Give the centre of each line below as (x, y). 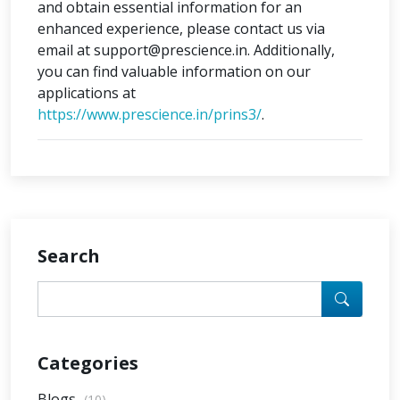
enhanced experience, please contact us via (181, 29)
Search (69, 256)
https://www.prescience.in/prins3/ (150, 114)
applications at (87, 93)
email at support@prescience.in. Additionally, (186, 50)
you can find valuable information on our (174, 71)
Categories (88, 363)
